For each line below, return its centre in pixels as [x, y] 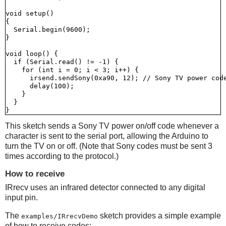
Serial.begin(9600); [48, 29]
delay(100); [40, 86]
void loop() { [32, 53]
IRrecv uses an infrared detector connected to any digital [105, 188]
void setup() [30, 13]
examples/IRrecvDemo [60, 216]
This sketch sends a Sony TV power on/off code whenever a [112, 126]
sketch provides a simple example [159, 216]
